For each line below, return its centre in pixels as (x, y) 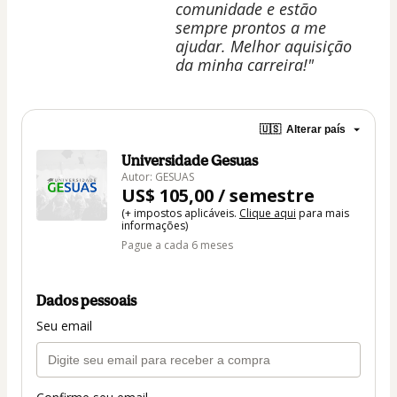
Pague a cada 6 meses (177, 245)
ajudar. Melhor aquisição (264, 46)
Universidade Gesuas (190, 160)
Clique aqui (268, 213)
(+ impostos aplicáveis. (180, 213)
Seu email (64, 326)
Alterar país (316, 130)
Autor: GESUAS (158, 176)
